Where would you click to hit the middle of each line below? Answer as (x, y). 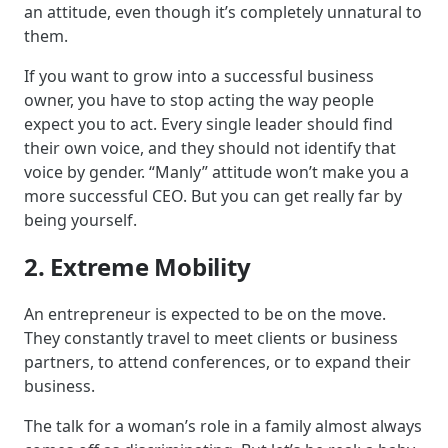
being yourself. (80, 220)
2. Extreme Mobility (137, 266)
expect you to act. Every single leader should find (208, 124)
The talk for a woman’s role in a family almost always (223, 425)
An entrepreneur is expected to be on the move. (205, 313)
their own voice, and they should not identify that (210, 148)
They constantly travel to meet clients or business (211, 337)
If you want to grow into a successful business (199, 76)
